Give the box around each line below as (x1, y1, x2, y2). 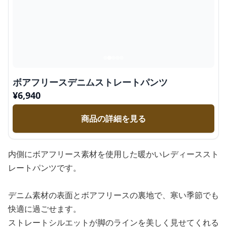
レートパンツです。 (8, 162, 81, 173)
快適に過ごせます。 (8, 203, 81, 214)
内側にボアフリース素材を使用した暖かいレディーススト (8, 148, 219, 160)
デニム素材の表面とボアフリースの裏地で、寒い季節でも (8, 190, 219, 201)
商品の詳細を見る (81, 113, 146, 124)
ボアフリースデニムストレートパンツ (13, 76, 168, 88)
